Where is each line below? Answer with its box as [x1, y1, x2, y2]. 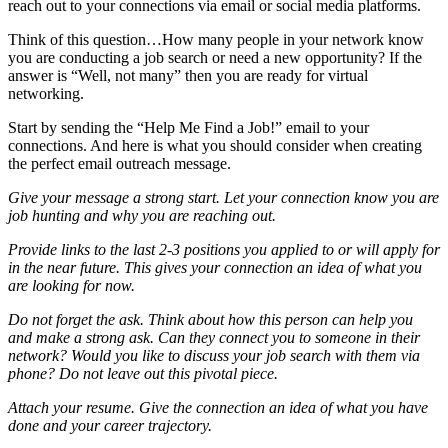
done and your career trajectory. [8, 417, 212, 435]
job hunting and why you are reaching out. [8, 207, 276, 225]
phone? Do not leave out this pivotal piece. [8, 365, 278, 383]
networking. [8, 85, 84, 103]
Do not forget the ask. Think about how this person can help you [8, 311, 413, 329]
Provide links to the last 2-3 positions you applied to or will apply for [8, 241, 440, 259]
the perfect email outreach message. [8, 155, 231, 173]
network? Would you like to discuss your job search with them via [8, 347, 420, 365]
